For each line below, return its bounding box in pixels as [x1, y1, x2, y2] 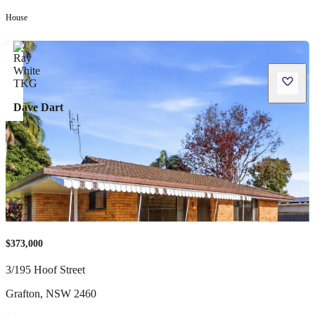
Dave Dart [13, 101, 63, 114]
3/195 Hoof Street [6, 263, 85, 276]
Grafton [6, 287, 40, 300]
